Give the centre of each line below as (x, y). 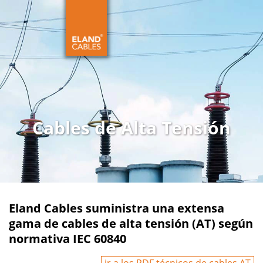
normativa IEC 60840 (68, 239)
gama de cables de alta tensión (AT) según (131, 223)
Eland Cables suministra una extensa (117, 208)
